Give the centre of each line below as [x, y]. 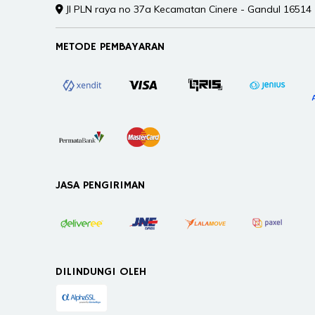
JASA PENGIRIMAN [101, 185]
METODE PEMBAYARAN [110, 47]
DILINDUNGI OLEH [101, 272]
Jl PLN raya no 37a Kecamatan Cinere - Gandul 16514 [188, 9]
